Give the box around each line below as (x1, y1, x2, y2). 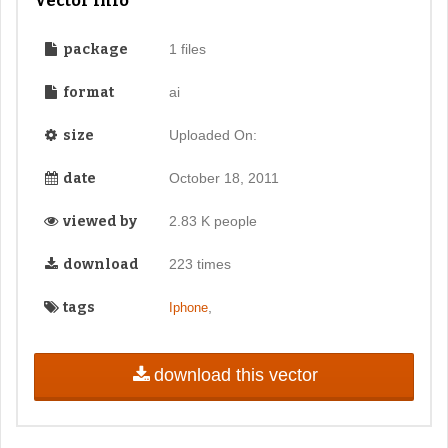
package (60, 40, 128, 58)
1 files (168, 40, 206, 57)
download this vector (153, 364, 318, 385)
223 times (168, 255, 231, 272)
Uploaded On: (168, 126, 257, 143)
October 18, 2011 (168, 169, 279, 186)
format (60, 83, 114, 101)
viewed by (60, 212, 137, 230)
